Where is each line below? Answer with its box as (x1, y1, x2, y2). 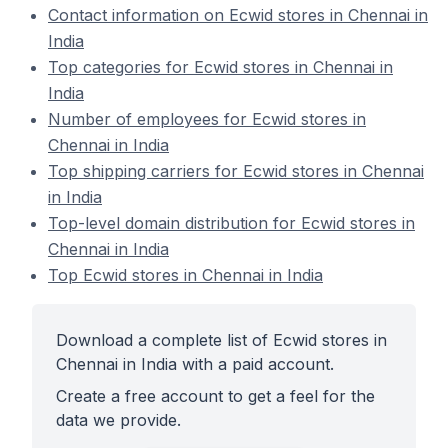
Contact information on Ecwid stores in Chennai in (48, 5, 428, 25)
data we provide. (56, 410, 181, 430)
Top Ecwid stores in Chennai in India (48, 265, 323, 285)
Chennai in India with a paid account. (56, 354, 334, 374)
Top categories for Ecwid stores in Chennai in (48, 57, 393, 77)
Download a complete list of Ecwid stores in (56, 330, 387, 350)
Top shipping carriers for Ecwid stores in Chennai (48, 161, 424, 181)
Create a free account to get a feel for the (56, 386, 375, 406)
